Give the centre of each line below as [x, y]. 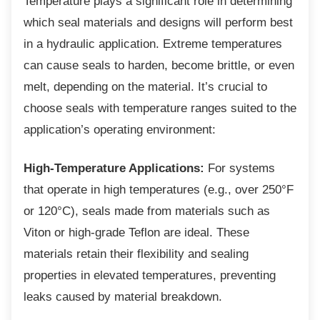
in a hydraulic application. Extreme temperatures [153, 44]
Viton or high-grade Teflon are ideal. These [136, 232]
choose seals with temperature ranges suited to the [160, 108]
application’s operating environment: [120, 130]
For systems [240, 168]
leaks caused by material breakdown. [123, 297]
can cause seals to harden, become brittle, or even [159, 65]
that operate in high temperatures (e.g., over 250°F [159, 190]
